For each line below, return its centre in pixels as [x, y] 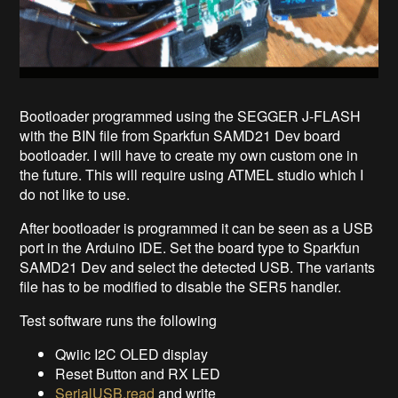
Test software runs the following [119, 320]
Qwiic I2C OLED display [132, 354]
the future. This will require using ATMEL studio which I [192, 174]
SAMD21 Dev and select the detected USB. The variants [198, 267]
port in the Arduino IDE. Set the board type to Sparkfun [190, 247]
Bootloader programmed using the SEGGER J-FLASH [191, 115]
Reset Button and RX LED [138, 373]
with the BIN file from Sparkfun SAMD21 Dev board [180, 135]
